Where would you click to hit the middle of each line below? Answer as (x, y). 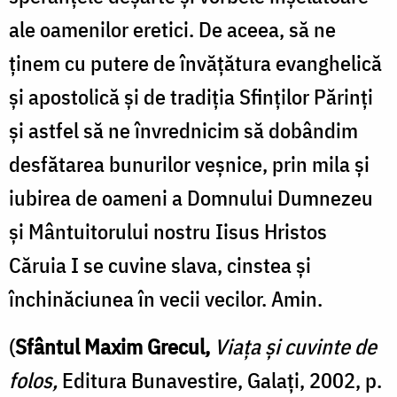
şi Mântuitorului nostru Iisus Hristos (168, 231)
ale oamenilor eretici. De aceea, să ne (172, 29)
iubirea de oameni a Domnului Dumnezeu (191, 197)
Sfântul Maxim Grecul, (115, 346)
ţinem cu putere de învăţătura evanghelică (195, 62)
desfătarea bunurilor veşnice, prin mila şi (189, 163)
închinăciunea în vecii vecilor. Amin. (166, 298)
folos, (35, 380)
